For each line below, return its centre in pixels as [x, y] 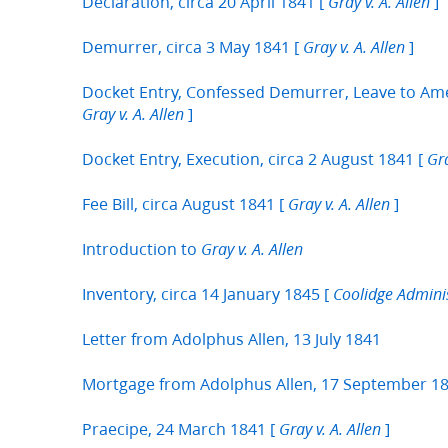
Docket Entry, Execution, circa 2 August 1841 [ [254, 159]
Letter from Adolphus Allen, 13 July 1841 [231, 339]
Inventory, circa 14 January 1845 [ [207, 294]
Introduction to [141, 249]
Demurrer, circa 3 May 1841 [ [192, 47]
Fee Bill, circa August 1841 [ [185, 204]
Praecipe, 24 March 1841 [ [180, 429]
